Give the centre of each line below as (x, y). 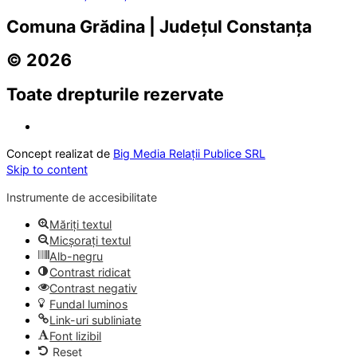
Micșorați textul (90, 240)
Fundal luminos (89, 304)
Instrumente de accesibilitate (82, 197)
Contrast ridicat (90, 272)
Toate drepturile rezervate (115, 94)
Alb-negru (76, 256)
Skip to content (47, 170)
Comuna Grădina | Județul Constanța (159, 26)
